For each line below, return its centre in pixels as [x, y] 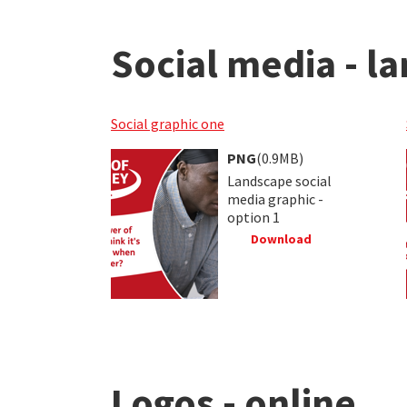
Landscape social [279, 180]
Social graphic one [168, 123]
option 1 [253, 217]
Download [279, 238]
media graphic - [275, 199]
